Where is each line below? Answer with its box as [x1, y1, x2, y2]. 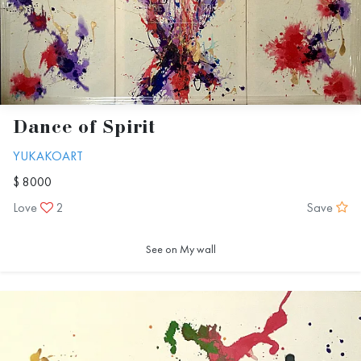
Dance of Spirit [13, 119, 156, 137]
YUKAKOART [13, 147, 83, 164]
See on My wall [145, 241, 216, 256]
